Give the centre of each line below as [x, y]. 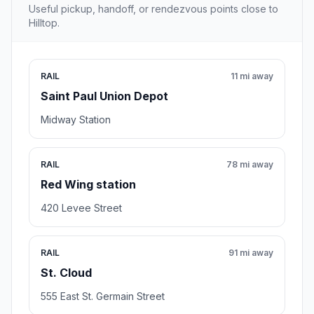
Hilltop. [44, 22]
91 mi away [251, 252]
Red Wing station [88, 184]
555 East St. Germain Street [103, 296]
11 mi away [252, 76]
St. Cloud [66, 272]
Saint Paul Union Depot [104, 96]
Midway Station [76, 119]
